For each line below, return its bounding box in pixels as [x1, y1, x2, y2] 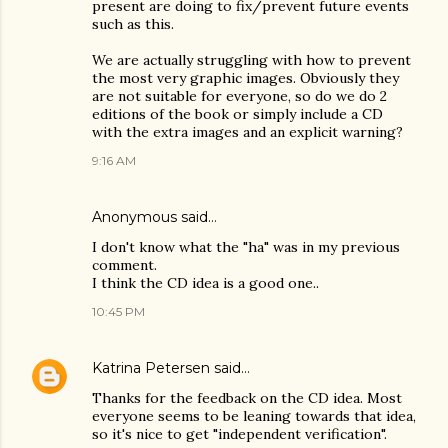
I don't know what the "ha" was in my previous [92, 238, 400, 256]
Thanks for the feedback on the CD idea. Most [92, 389, 402, 407]
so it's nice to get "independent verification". [92, 425, 387, 443]
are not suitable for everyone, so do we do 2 [92, 87, 387, 105]
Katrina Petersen [92, 359, 210, 377]
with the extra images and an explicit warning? [92, 123, 403, 141]
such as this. [92, 15, 174, 33]
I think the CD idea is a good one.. [92, 274, 319, 292]
